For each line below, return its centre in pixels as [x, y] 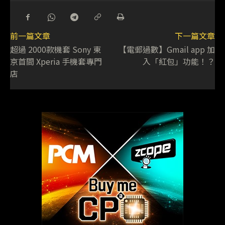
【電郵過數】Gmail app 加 [166, 49]
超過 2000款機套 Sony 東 [55, 49]
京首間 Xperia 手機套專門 [56, 61]
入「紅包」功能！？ [179, 61]
